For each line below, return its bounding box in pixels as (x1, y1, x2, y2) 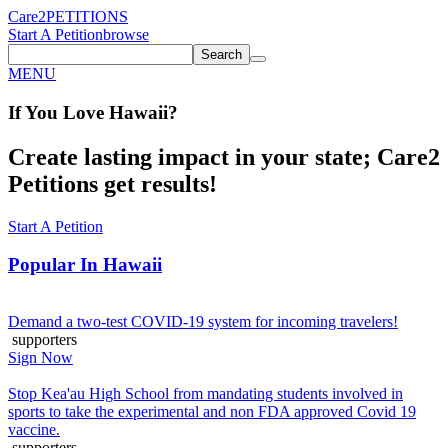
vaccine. (8, 420, 60, 438)
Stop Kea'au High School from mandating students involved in (8, 384, 403, 402)
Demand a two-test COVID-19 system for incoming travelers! (8, 312, 398, 330)
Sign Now (8, 348, 73, 366)
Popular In (8, 254, 103, 276)
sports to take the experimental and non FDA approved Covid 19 (8, 402, 416, 420)
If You (8, 101, 58, 123)
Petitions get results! (8, 170, 217, 197)
